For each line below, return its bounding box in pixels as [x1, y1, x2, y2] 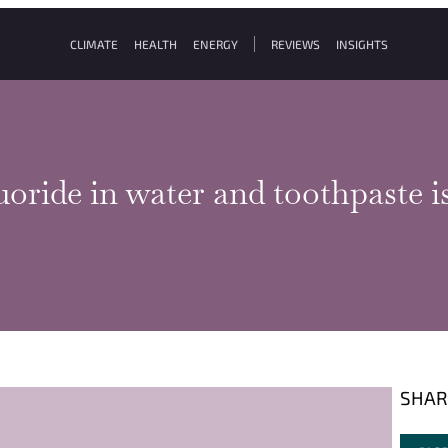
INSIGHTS [335, 37, 388, 51]
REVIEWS [270, 37, 320, 51]
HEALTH [133, 37, 177, 51]
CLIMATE [69, 37, 118, 51]
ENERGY [192, 37, 238, 51]
